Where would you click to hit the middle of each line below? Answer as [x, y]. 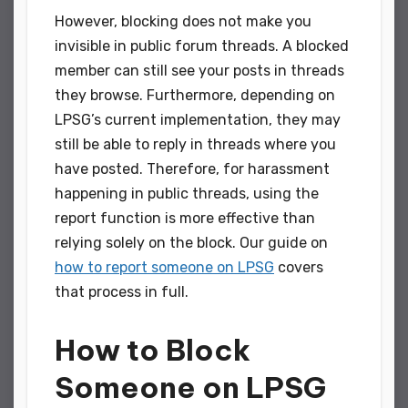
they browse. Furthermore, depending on [195, 95]
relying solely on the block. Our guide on [191, 242]
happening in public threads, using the [187, 193]
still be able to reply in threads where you [195, 144]
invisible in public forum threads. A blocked [202, 46]
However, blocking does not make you [183, 21]
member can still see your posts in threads [199, 70]
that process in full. [122, 291]
